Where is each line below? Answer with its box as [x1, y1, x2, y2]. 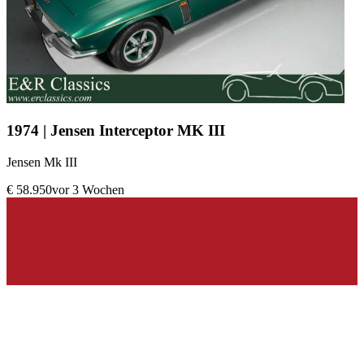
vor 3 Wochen [52, 182, 124, 197]
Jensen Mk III [6, 154, 80, 169]
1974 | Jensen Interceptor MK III [6, 121, 225, 139]
